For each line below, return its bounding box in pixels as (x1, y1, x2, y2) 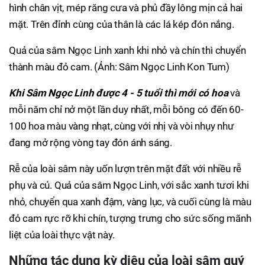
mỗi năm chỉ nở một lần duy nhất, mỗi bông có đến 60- (9, 104, 244, 115)
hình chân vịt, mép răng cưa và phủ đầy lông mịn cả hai (9, 2, 243, 14)
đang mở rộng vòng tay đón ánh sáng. (9, 137, 173, 148)
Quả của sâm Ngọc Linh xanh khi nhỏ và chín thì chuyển (9, 44, 246, 56)
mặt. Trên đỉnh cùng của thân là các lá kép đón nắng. (9, 18, 234, 30)
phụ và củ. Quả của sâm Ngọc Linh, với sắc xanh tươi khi (9, 179, 249, 191)
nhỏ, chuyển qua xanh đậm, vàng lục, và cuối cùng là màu (9, 196, 251, 208)
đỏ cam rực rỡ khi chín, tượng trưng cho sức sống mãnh (9, 212, 251, 224)
